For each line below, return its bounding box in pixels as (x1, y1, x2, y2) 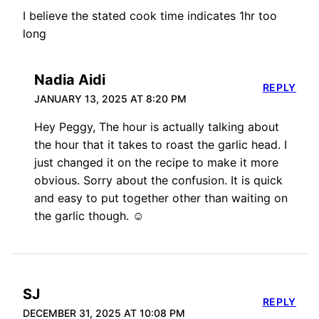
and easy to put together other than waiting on (34, 191, 288, 206)
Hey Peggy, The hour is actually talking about (34, 120, 279, 135)
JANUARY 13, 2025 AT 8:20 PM (34, 93, 187, 105)
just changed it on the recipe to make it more (34, 155, 278, 170)
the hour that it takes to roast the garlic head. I (34, 137, 287, 152)
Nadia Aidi (34, 71, 105, 89)
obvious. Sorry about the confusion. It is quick (34, 173, 283, 188)
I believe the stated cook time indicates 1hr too (23, 9, 277, 23)
